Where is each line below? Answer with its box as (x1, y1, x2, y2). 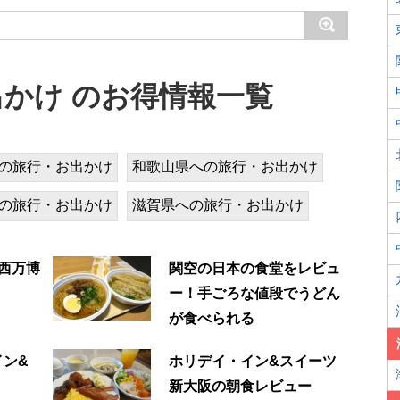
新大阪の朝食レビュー (168, 378, 312, 394)
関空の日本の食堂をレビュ (168, 260, 340, 276)
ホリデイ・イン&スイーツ (168, 353, 337, 369)
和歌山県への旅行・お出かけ (132, 158, 318, 174)
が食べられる (168, 310, 254, 326)
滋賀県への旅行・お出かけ (132, 196, 304, 212)
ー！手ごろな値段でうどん (168, 285, 340, 301)
